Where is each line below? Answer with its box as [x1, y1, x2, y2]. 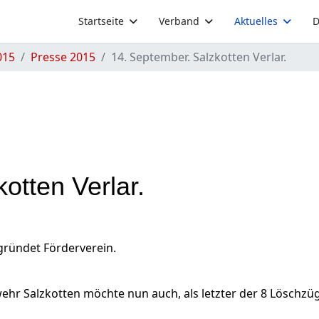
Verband [159, 14, 199, 28]
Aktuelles [234, 14, 278, 28]
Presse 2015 [31, 49, 95, 65]
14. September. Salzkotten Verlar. [111, 49, 286, 65]
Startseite [78, 14, 124, 28]
